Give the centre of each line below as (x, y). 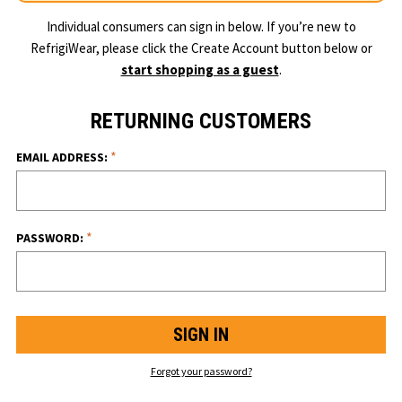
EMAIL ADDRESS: (63, 157)
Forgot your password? (201, 371)
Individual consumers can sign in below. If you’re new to (201, 26)
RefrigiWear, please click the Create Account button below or (201, 48)
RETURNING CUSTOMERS (201, 121)
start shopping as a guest (200, 69)
